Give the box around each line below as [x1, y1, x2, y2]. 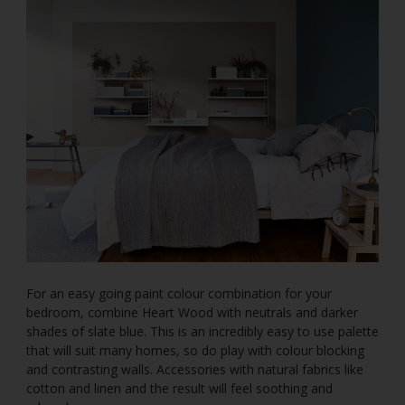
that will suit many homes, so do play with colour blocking [26, 342, 364, 360]
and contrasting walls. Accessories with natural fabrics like [26, 361, 363, 379]
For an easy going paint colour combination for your [26, 285, 332, 303]
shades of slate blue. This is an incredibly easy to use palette [26, 323, 379, 341]
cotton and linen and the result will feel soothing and [26, 380, 333, 398]
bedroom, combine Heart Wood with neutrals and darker [26, 304, 358, 322]
